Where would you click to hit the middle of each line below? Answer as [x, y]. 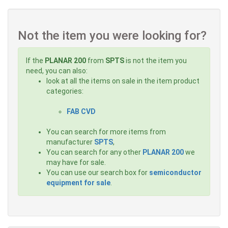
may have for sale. [76, 163]
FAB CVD [81, 112]
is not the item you [155, 61]
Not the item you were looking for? [112, 36]
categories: [65, 91]
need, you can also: [57, 71]
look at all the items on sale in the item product [123, 81]
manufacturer [70, 142]
